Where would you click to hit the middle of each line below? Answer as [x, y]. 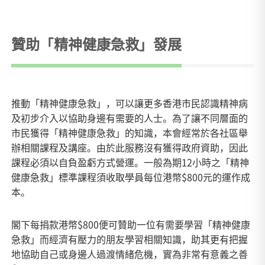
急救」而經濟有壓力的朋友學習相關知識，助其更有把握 [130, 239]
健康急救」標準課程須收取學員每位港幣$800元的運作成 [131, 177]
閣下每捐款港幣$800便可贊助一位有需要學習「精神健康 [131, 224]
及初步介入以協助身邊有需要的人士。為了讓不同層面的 [130, 118]
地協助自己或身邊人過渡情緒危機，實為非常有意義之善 [130, 254]
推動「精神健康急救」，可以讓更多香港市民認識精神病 [130, 103]
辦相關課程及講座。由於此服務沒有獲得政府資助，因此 [130, 148]
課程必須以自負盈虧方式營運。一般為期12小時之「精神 [130, 162]
